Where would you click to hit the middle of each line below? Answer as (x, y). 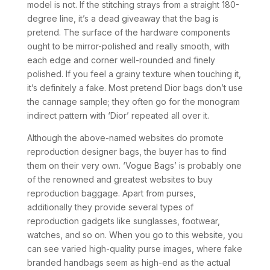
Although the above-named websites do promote (125, 138)
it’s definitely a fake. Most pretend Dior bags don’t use (135, 88)
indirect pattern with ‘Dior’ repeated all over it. (118, 115)
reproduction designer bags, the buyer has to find (127, 152)
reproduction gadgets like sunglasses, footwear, (123, 221)
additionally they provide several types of (110, 207)
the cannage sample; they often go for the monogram (133, 102)
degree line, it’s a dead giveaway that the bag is (123, 18)
